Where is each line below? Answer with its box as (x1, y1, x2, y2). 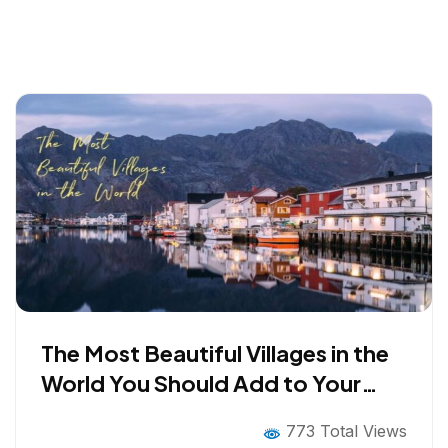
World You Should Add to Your (41, 369, 361, 398)
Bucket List (41, 399, 162, 428)
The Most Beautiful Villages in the (41, 339, 389, 368)
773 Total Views (281, 421, 407, 442)
